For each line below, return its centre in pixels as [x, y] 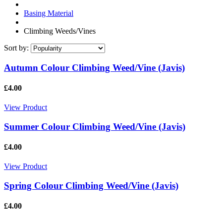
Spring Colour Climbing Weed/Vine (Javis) [91, 186]
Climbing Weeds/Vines [60, 31]
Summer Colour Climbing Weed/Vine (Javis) [95, 126]
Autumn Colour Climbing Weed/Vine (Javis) [94, 67]
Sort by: [16, 48]
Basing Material [49, 13]
